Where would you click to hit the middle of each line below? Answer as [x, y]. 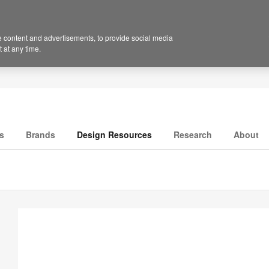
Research [193, 135]
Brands [41, 135]
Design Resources [114, 135]
